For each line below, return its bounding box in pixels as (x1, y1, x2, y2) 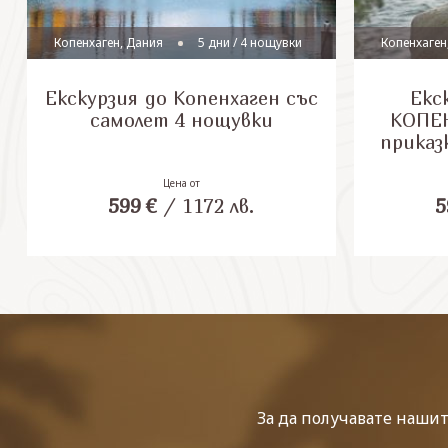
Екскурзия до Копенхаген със (44, 87, 318, 109)
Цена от (162, 175, 200, 190)
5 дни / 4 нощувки (198, 34, 303, 51)
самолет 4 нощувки (89, 109, 273, 131)
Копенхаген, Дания (54, 34, 164, 51)
